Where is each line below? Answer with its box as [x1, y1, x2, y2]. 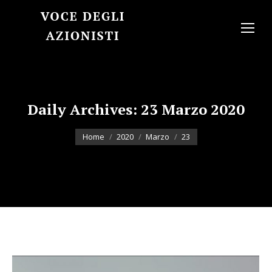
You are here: [75, 122, 131, 134]
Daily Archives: [27, 100, 141, 119]
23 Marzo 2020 [141, 100, 245, 119]
